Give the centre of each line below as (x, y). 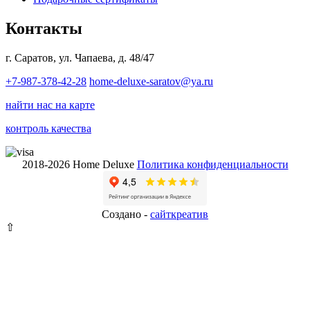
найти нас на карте (50, 105)
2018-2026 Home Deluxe (78, 165)
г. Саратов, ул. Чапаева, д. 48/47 (80, 58)
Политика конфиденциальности (212, 165)
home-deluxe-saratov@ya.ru (151, 82)
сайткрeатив (179, 215)
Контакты (44, 29)
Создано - (126, 215)
